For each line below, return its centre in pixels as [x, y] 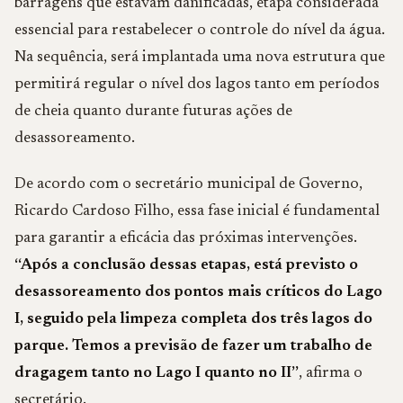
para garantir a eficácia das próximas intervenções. [186, 238]
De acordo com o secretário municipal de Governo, [188, 184]
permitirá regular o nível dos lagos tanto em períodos [197, 85]
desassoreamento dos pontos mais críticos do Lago [198, 292]
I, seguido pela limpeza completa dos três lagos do [193, 319]
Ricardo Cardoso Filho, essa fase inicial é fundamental [197, 211]
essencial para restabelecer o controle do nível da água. [200, 31]
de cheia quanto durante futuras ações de [153, 112]
